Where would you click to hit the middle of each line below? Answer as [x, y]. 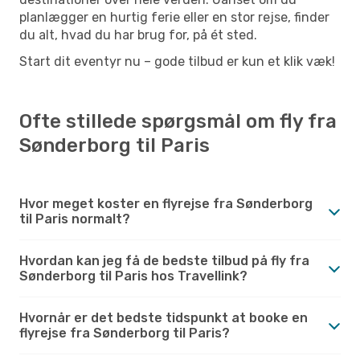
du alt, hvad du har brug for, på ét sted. [138, 35]
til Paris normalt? [75, 219]
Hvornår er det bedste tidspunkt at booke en [164, 317]
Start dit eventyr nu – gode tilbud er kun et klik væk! [177, 61]
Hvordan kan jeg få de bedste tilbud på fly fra [164, 260]
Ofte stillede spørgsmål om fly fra [178, 121]
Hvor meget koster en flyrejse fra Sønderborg [166, 203]
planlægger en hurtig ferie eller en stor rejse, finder [174, 17]
